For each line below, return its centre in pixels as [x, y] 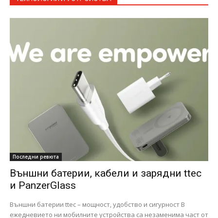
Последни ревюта [36, 156]
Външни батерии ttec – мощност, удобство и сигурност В [97, 204]
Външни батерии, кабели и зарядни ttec [106, 173]
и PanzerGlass [43, 185]
